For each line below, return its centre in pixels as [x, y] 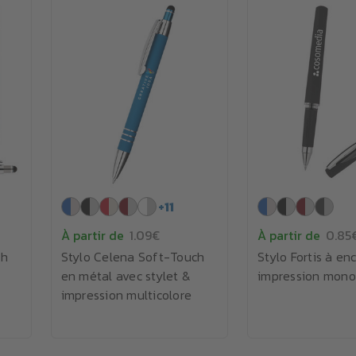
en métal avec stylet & [126, 276]
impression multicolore [126, 295]
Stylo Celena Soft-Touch [133, 257]
